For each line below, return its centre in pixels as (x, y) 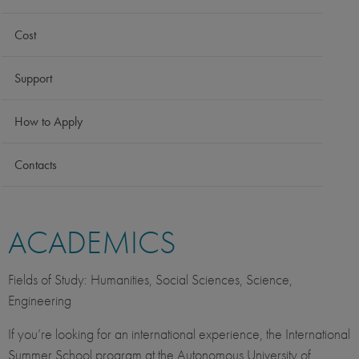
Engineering (40, 301)
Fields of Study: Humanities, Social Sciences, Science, (150, 280)
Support (33, 79)
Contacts (36, 165)
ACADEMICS (92, 243)
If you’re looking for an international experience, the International (179, 334)
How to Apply (48, 122)
